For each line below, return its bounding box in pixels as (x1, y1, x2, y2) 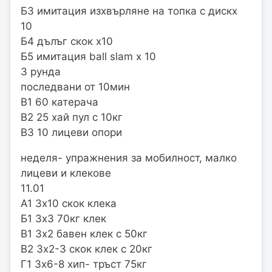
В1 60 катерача (21, 95, 98, 108)
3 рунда (21, 65, 61, 78)
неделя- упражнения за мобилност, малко (21, 151, 237, 164)
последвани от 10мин (21, 80, 130, 93)
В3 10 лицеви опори (21, 126, 122, 138)
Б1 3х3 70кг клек (21, 212, 106, 225)
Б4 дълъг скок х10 (21, 35, 113, 47)
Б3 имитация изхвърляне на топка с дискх (21, 4, 237, 17)
